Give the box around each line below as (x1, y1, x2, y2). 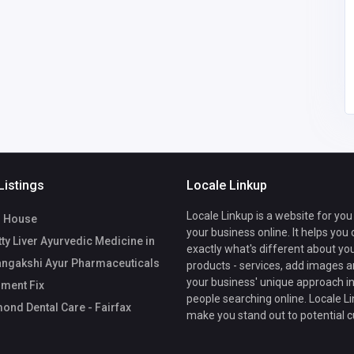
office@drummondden (216, 21, 324, 33)
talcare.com (216, 36, 273, 48)
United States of (120, 6, 197, 18)
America (107, 21, 145, 33)
